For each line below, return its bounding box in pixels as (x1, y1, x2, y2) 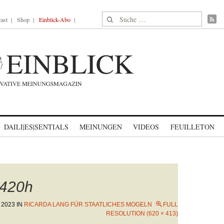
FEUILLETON (170, 122, 214, 131)
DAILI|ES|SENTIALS (4, 122, 68, 131)
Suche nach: (102, 12, 140, 22)
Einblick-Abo (39, 15, 70, 23)
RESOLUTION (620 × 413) (106, 210, 178, 217)
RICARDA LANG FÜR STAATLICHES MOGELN (24, 201, 152, 208)
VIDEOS (133, 122, 159, 131)
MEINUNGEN (79, 122, 122, 131)
